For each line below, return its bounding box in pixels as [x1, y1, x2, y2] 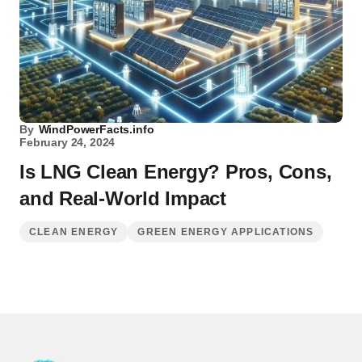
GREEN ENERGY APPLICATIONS [137, 226, 314, 238]
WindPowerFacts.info [38, 123, 154, 136]
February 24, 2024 [19, 136, 116, 149]
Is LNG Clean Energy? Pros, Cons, [19, 161, 332, 183]
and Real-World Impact [19, 187, 226, 209]
